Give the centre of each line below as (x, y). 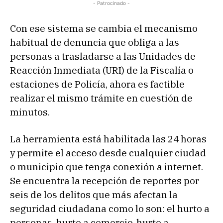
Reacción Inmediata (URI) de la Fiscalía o (102, 70)
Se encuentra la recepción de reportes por (105, 180)
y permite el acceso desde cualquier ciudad (108, 153)
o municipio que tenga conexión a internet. (107, 167)
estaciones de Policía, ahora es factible (97, 84)
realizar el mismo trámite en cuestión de (101, 98)
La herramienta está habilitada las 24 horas (108, 139)
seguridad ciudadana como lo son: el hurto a (110, 208)
